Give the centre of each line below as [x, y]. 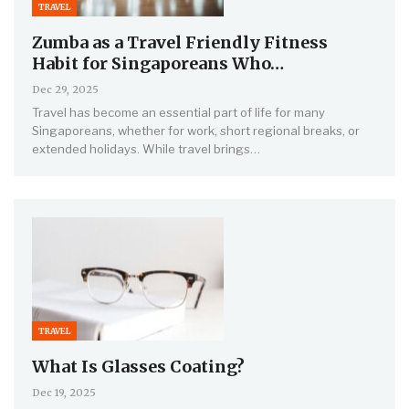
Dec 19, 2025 [64, 392]
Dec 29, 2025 [65, 90]
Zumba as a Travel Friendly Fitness [180, 43]
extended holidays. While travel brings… [146, 149]
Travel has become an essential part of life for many [178, 113]
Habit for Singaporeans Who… [158, 64]
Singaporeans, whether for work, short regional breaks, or [196, 131]
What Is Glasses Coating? [138, 366]
